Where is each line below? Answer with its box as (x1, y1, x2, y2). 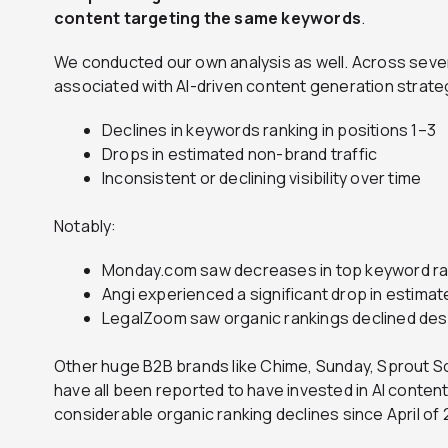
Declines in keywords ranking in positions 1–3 (102, 119, 436, 142)
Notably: (54, 215, 117, 238)
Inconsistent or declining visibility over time (102, 167, 422, 190)
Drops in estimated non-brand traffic (102, 143, 378, 166)
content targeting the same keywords (54, 7, 361, 30)
